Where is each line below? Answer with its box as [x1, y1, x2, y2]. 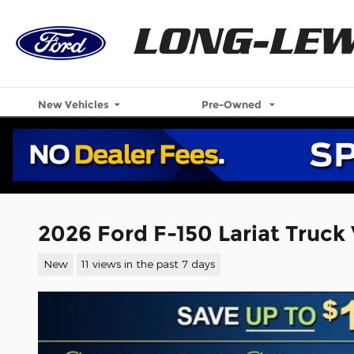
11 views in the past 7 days [81, 257, 216, 271]
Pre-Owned [201, 97, 265, 111]
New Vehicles [38, 97, 110, 111]
